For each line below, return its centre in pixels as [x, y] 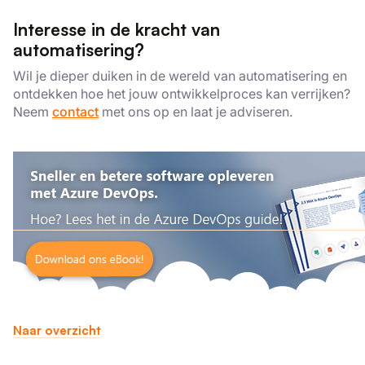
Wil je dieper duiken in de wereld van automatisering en [180, 76]
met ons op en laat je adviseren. [196, 112]
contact [75, 112]
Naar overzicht [57, 330]
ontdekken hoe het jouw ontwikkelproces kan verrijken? [182, 94]
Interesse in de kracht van [117, 29]
